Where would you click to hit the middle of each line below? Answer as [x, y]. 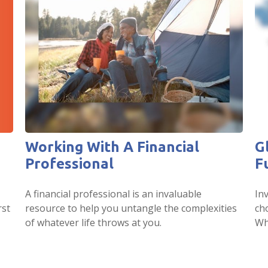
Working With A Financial [112, 147]
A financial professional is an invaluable [114, 194]
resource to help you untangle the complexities [131, 208]
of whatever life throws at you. [94, 223]
